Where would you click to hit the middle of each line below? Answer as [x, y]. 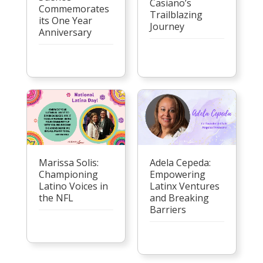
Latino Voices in [73, 186]
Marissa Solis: [68, 163]
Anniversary [65, 33]
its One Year [65, 21]
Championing [68, 175]
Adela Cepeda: [180, 163]
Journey [167, 27]
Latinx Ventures [184, 186]
